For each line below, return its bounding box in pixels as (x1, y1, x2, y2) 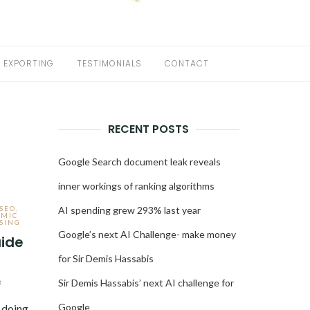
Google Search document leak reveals (57, 156, 221, 167)
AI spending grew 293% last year (57, 204, 201, 216)
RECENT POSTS (108, 121, 190, 137)
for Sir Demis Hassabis (57, 253, 154, 264)
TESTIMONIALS (76, 57, 142, 69)
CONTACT (164, 57, 209, 69)
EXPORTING (3, 57, 54, 69)
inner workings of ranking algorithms (57, 180, 215, 192)
